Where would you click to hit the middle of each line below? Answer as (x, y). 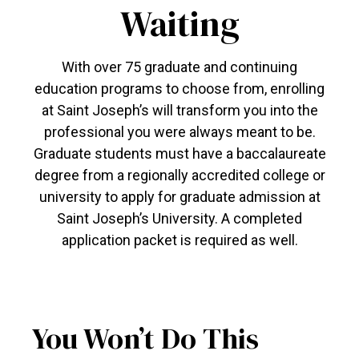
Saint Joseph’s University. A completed (179, 218)
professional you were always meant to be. (179, 132)
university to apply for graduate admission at (179, 197)
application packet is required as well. (179, 240)
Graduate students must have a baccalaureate (179, 153)
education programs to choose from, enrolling (179, 89)
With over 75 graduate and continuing (179, 67)
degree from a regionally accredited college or (179, 175)
